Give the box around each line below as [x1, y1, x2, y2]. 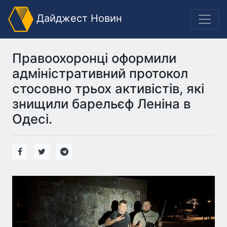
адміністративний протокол [12, 65, 188, 81]
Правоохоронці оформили [12, 50, 176, 66]
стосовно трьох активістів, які [12, 81, 204, 96]
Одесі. [12, 111, 52, 127]
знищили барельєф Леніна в [12, 96, 191, 111]
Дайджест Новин [33, 12, 122, 25]
